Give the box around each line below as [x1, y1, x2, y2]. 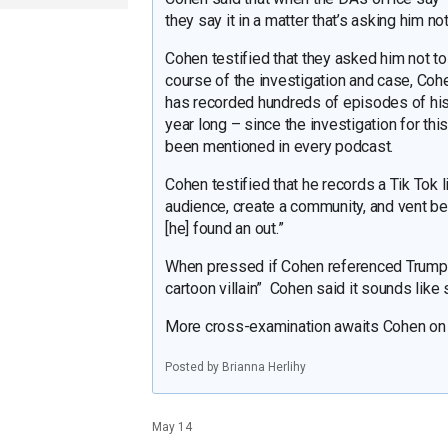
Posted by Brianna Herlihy [165, 360, 306, 375]
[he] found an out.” [165, 218, 284, 238]
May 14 [152, 419, 192, 434]
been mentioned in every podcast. [165, 136, 397, 156]
